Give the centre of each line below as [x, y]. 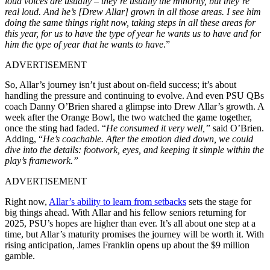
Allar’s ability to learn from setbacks [118, 201]
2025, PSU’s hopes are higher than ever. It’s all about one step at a [130, 223]
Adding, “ [24, 139]
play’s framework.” [42, 160]
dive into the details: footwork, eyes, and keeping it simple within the [134, 149]
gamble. [20, 256]
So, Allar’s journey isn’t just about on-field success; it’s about [121, 84]
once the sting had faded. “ [55, 128]
